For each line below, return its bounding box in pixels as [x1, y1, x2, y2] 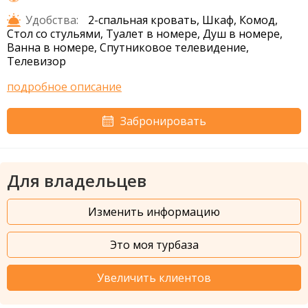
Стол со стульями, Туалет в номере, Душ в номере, [7, 26, 283, 42]
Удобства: [25, 12, 78, 28]
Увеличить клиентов [97, 270, 211, 286]
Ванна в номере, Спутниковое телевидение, [7, 40, 249, 56]
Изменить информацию [88, 204, 220, 220]
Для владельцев [7, 169, 146, 192]
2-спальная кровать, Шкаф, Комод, [88, 12, 278, 28]
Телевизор [7, 54, 66, 69]
